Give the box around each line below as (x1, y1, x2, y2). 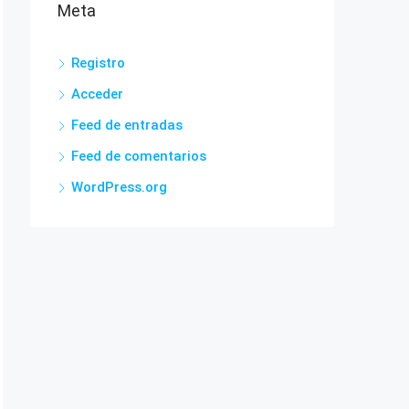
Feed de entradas (71, 117, 183, 133)
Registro (71, 55, 125, 71)
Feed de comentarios (71, 148, 206, 164)
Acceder (71, 86, 123, 102)
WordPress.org (71, 179, 167, 195)
